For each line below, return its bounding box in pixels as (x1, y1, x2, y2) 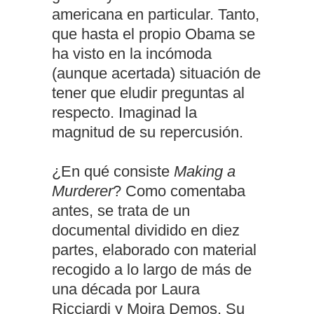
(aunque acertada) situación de (52, 64, 261, 83)
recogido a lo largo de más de (52, 261, 252, 279)
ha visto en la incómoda (52, 45, 212, 63)
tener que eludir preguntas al (52, 84, 245, 102)
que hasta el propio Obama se (52, 25, 255, 43)
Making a (174, 163, 235, 181)
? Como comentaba (113, 182, 245, 200)
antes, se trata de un (52, 202, 190, 220)
